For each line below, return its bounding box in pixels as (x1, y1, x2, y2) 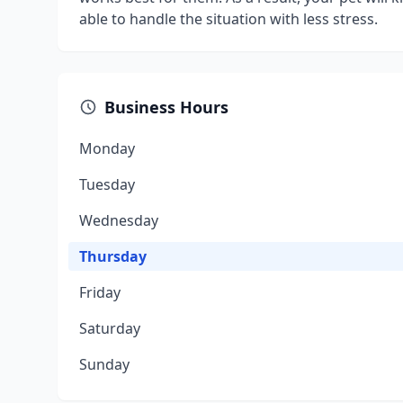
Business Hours (104, 96, 228, 118)
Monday (79, 139, 135, 158)
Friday (79, 282, 121, 302)
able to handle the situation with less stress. (79, 9, 378, 29)
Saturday (79, 318, 140, 338)
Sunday (79, 354, 130, 374)
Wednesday (79, 210, 158, 230)
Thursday (79, 246, 147, 266)
